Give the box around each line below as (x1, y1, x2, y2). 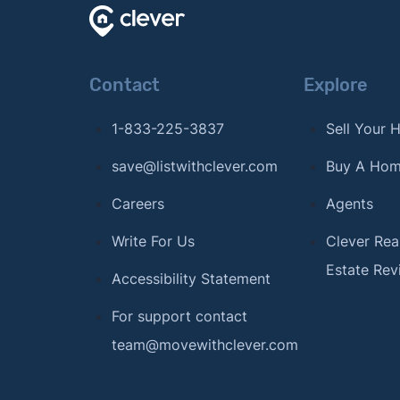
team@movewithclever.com (111, 336, 298, 354)
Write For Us (111, 232, 195, 250)
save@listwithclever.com (111, 157, 278, 175)
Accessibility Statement (111, 270, 271, 287)
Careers (111, 195, 164, 212)
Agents (325, 195, 373, 212)
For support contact (111, 307, 247, 325)
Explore (303, 74, 368, 96)
